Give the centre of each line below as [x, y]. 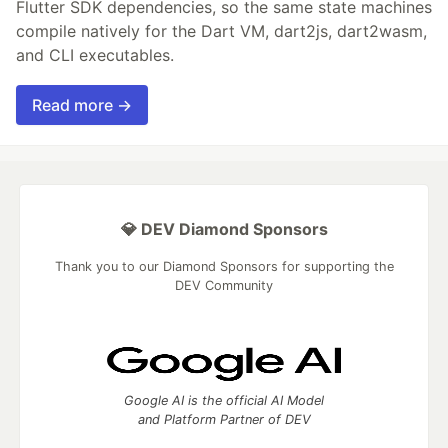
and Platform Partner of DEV [224, 420]
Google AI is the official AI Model [224, 401]
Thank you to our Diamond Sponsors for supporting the [224, 267]
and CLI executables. [95, 55]
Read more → [82, 105]
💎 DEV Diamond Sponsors [224, 229]
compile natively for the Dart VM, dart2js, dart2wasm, [221, 31]
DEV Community [224, 286]
